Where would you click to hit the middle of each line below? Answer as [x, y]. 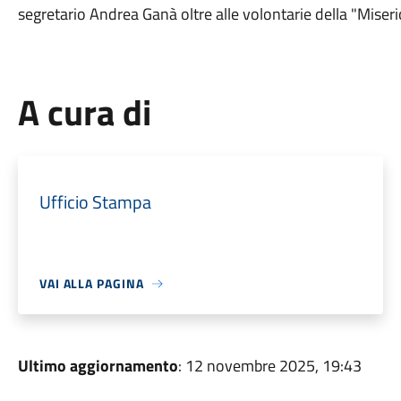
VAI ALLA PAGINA [91, 283]
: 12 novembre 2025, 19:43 [269, 366]
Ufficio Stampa [95, 202]
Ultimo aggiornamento [98, 366]
